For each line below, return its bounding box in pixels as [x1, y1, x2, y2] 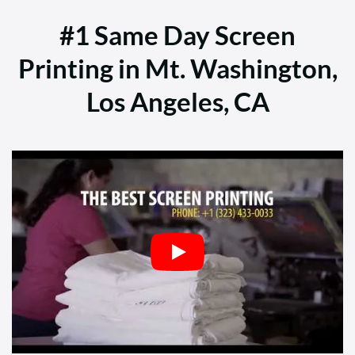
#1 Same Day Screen [59, 20, 296, 52]
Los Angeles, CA [86, 86, 269, 118]
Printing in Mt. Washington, [17, 53, 338, 85]
